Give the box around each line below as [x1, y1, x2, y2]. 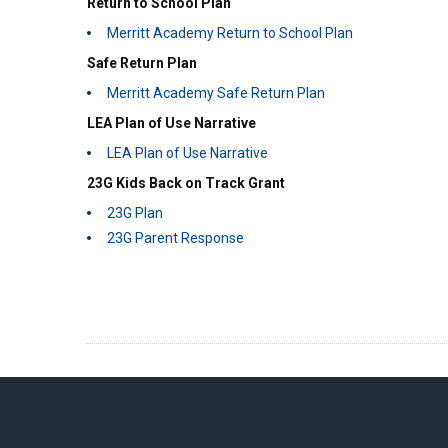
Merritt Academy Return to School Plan [107, 25, 353, 41]
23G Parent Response [107, 230, 244, 246]
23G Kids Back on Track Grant [87, 175, 285, 191]
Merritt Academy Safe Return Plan [107, 85, 325, 101]
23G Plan [107, 205, 163, 221]
